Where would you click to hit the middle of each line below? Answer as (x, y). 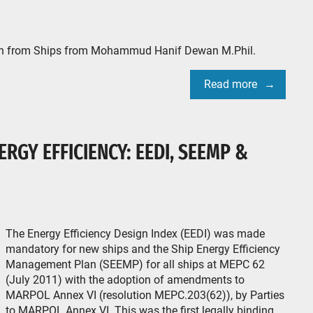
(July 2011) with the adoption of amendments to (125, 280)
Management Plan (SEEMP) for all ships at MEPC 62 (135, 264)
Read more (231, 84)
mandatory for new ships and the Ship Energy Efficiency (143, 249)
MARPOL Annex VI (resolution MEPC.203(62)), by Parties (145, 295)
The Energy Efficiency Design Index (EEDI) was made (135, 234)
